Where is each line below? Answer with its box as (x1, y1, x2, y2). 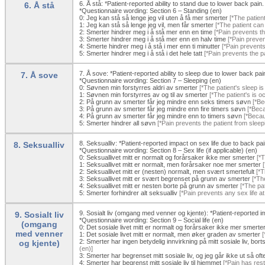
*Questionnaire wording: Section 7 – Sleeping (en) (79, 76, 221, 84)
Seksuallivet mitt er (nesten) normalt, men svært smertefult (86, 167, 254, 175)
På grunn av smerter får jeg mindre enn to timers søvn (86, 112, 242, 119)
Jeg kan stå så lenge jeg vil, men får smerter (86, 21, 214, 28)
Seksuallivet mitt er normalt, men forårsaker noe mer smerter (86, 160, 261, 168)
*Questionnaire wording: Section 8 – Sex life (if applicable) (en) (79, 146, 257, 154)
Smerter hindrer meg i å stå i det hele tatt (86, 49, 202, 57)
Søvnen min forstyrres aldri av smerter (86, 83, 198, 91)
